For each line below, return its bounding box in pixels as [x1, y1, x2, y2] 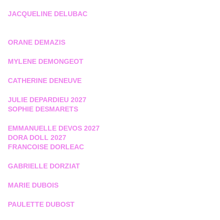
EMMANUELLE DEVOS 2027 [8, 124, 100, 133]
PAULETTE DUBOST [8, 200, 75, 209]
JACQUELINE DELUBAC [8, 10, 87, 18]
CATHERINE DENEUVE [8, 77, 82, 85]
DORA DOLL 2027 [8, 134, 66, 142]
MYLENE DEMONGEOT [8, 57, 83, 66]
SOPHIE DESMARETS [8, 105, 80, 113]
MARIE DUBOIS [8, 181, 58, 190]
